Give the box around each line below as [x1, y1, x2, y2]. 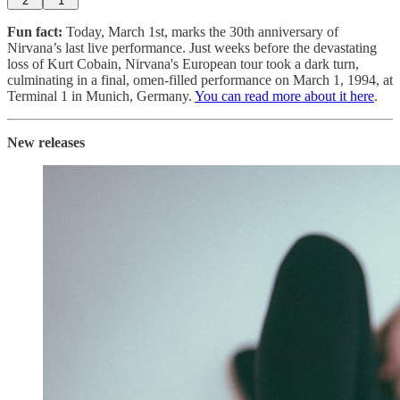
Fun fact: [7, 23, 62, 39]
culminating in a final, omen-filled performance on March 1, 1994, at [7, 71, 393, 87]
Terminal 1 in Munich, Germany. [7, 87, 195, 104]
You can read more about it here [195, 87, 374, 104]
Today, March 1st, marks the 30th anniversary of [62, 23, 338, 39]
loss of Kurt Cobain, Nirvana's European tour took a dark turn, [7, 55, 359, 71]
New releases [7, 134, 85, 150]
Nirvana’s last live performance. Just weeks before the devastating [7, 39, 377, 55]
